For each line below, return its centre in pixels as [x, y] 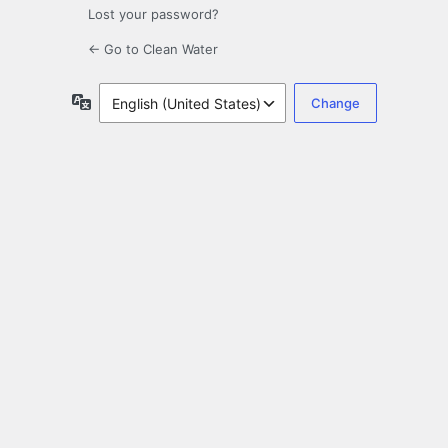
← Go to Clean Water [153, 49]
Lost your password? [153, 14]
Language [123, 101]
